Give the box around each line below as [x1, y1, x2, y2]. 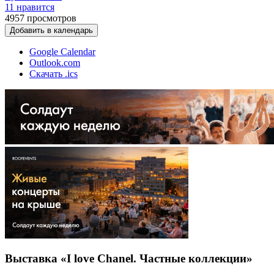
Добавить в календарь [10, 25, 93, 35]
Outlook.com [29, 57, 80, 68]
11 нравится [5, 1, 54, 12]
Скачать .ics [29, 68, 78, 79]
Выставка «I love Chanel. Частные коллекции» [5, 252, 253, 265]
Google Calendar [29, 46, 95, 57]
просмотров [27, 12, 76, 23]
